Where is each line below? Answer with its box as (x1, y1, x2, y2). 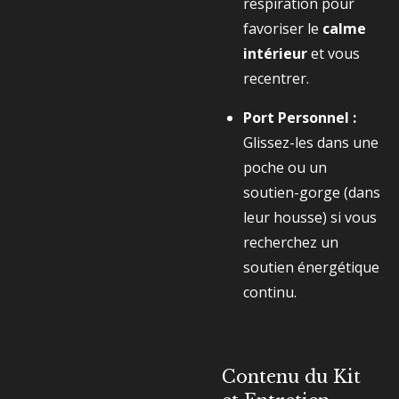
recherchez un (243, 232, 338, 252)
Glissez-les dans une (243, 133, 379, 152)
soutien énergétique (243, 257, 379, 277)
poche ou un (243, 158, 327, 177)
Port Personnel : (243, 108, 356, 127)
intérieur (243, 44, 307, 63)
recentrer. (243, 69, 309, 88)
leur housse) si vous (243, 208, 377, 227)
